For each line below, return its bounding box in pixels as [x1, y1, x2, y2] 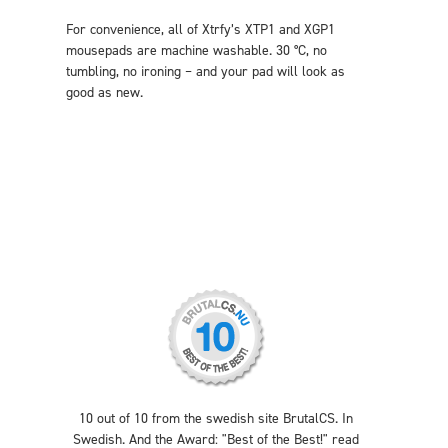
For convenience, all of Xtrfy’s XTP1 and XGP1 [66, 20, 335, 39]
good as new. [66, 83, 143, 102]
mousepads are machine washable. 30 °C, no [66, 41, 327, 60]
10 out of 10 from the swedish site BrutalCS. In [79, 409, 353, 428]
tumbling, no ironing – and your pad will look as [66, 62, 345, 81]
